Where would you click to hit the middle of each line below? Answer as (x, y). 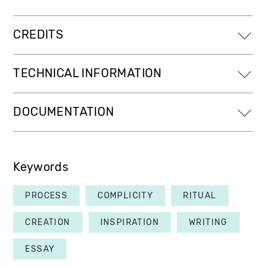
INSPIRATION (130, 222)
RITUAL (200, 195)
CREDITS (38, 34)
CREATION (48, 222)
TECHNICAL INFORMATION (88, 73)
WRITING (208, 222)
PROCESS (47, 195)
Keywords (41, 167)
